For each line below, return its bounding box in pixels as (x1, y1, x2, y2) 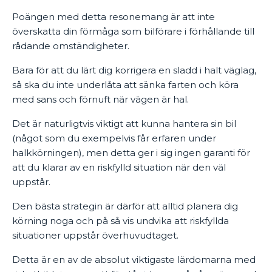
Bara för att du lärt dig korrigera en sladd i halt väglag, (12, 64, 256, 76)
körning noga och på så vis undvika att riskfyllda (12, 215, 229, 226)
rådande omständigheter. (12, 40, 129, 52)
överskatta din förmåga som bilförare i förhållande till (12, 25, 254, 37)
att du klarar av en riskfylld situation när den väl (12, 161, 226, 173)
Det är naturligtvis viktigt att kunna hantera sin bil (12, 118, 236, 129)
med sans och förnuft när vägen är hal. (12, 93, 189, 105)
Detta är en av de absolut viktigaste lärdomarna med (12, 254, 256, 265)
